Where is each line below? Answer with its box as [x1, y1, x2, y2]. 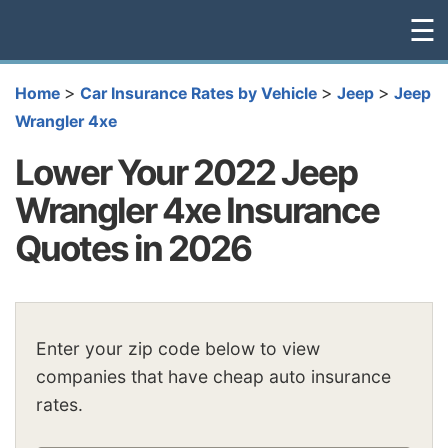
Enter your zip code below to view [36, 338, 320, 360]
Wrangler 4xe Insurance [15, 188, 379, 231]
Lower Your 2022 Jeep [15, 150, 357, 193]
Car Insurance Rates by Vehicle [80, 84, 317, 103]
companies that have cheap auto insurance [36, 366, 391, 388]
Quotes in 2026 [15, 226, 251, 269]
